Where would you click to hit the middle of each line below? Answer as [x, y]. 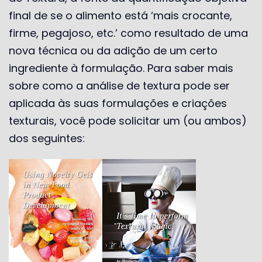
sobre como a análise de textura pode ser [119, 85]
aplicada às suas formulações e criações [118, 103]
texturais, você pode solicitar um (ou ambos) [128, 120]
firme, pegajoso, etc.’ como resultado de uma [128, 33]
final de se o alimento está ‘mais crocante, [120, 15]
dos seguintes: [47, 138]
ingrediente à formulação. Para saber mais [121, 68]
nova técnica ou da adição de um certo [113, 50]
